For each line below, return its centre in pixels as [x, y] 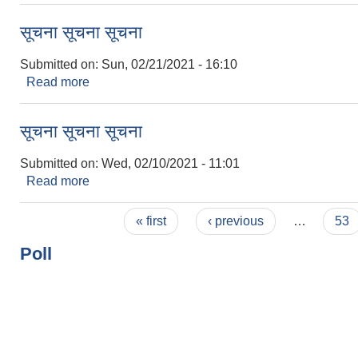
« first [151, 221]
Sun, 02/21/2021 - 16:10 [169, 64]
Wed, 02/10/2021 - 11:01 [171, 163]
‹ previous [235, 221]
